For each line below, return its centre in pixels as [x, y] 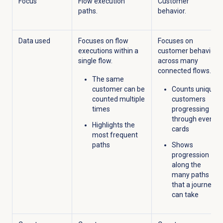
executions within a [108, 51]
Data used [34, 41]
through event [194, 119]
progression [190, 155]
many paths [190, 175]
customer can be [118, 89]
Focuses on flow [103, 41]
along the [186, 165]
